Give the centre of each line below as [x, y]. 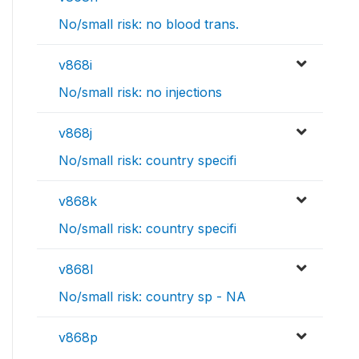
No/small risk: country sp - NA [152, 297]
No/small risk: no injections [140, 93]
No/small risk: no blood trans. [149, 24]
